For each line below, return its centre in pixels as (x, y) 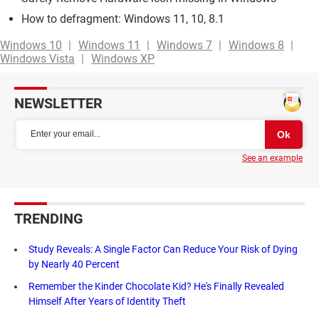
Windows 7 (184, 45)
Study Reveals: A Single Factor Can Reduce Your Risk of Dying (163, 249)
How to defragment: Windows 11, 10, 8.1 (123, 19)
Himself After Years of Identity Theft (107, 301)
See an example (272, 158)
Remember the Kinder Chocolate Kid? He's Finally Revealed (156, 286)
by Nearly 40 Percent (74, 264)
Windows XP (123, 58)
